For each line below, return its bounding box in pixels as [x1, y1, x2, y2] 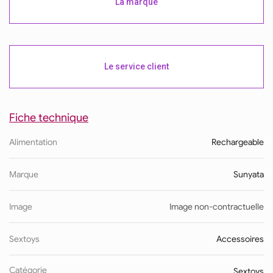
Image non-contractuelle [169, 201, 264, 213]
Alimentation [9, 136, 57, 148]
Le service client [104, 62, 169, 72]
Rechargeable [211, 136, 264, 148]
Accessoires [216, 233, 264, 245]
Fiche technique [9, 111, 88, 125]
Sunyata [233, 169, 264, 180]
